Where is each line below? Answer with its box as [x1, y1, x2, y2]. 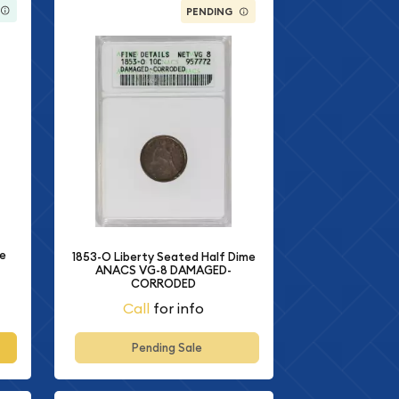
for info [150, 299, 205, 318]
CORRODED [131, 275, 197, 291]
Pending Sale [132, 340, 203, 356]
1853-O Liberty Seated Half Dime [71, 248, 256, 265]
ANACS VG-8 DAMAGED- [95, 262, 232, 278]
